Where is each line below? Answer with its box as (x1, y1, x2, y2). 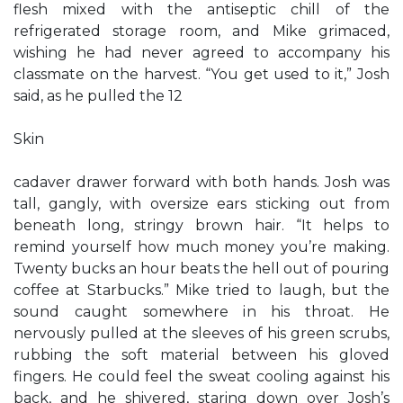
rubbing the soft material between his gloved (13, 346, 390, 363)
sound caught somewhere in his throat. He (13, 303, 390, 320)
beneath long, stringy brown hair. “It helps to (13, 217, 390, 234)
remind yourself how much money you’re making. (13, 238, 390, 255)
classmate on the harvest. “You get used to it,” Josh (13, 66, 390, 83)
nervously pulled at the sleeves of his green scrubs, (13, 325, 390, 342)
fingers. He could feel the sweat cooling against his (13, 368, 390, 385)
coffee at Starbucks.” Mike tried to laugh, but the (13, 282, 390, 299)
